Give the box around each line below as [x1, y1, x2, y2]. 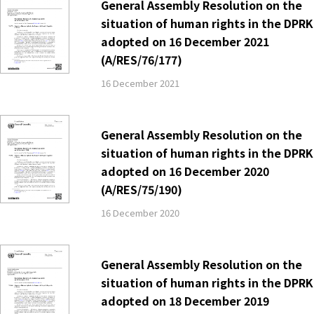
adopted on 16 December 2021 [100, 32, 269, 50]
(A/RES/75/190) [100, 180, 182, 198]
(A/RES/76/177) [100, 50, 182, 68]
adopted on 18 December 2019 [100, 292, 269, 309]
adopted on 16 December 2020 [100, 162, 269, 179]
